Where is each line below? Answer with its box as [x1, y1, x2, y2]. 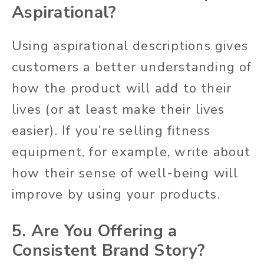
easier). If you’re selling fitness [12, 122, 211, 140]
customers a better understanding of [12, 58, 252, 77]
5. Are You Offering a [12, 220, 177, 243]
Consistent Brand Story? [12, 239, 205, 262]
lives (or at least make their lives [12, 101, 225, 119]
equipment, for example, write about [12, 143, 251, 161]
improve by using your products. [12, 186, 220, 204]
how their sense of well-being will [12, 164, 239, 183]
